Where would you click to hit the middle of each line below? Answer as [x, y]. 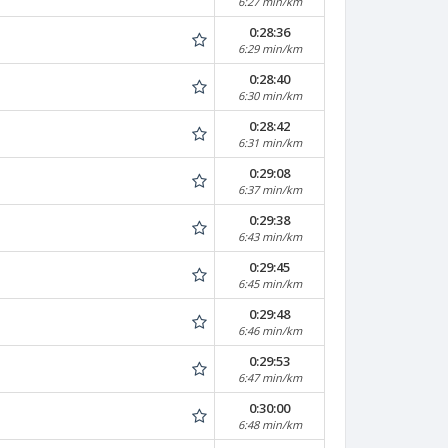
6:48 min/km [269, 424]
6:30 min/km [269, 95]
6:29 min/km [269, 48]
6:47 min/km [269, 377]
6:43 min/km [269, 236]
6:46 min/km [269, 330]
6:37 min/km [269, 189]
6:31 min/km [269, 142]
